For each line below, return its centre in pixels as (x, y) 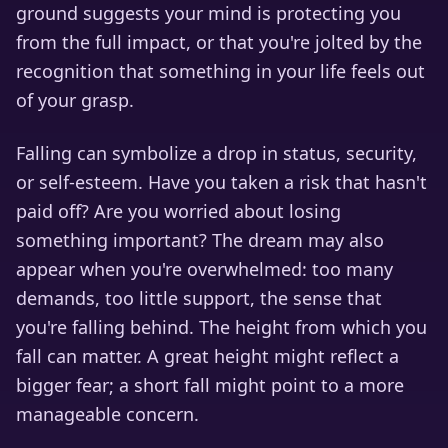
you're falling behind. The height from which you (221, 327)
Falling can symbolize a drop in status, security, (216, 153)
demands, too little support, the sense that (199, 298)
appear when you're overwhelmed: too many (204, 269)
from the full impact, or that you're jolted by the (219, 42)
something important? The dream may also (200, 240)
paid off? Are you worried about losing (178, 211)
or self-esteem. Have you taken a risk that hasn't (221, 182)
